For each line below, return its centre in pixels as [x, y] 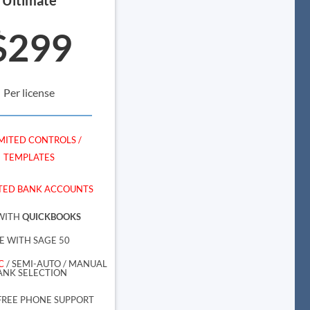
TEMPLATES [29, 157]
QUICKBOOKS [52, 216]
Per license [29, 92]
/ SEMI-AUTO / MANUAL [55, 263]
